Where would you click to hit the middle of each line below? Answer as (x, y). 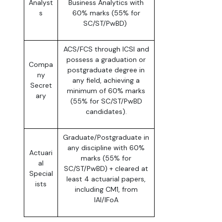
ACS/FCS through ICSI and (106, 49)
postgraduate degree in (106, 70)
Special (41, 174)
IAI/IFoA (106, 200)
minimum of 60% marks (106, 91)
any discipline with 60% (106, 148)
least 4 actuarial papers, (106, 179)
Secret (41, 85)
